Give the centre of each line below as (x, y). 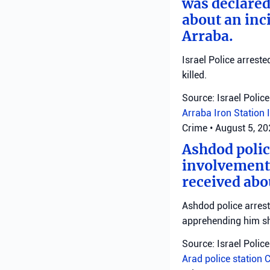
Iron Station (240, 113)
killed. (194, 75)
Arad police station (223, 259)
